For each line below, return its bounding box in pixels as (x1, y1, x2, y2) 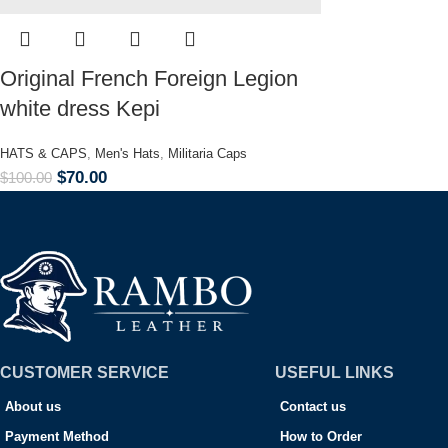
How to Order (279, 429, 362, 445)
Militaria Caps (168, 146, 247, 162)
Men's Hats (95, 146, 160, 162)
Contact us (279, 399, 346, 415)
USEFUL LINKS (274, 364, 394, 382)
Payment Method (5, 429, 109, 445)
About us (5, 399, 61, 415)
